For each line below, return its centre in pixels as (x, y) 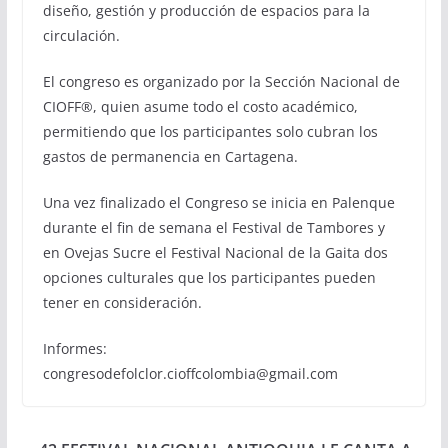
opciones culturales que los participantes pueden (209, 277)
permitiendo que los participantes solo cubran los (210, 131)
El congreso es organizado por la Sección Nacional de (221, 81)
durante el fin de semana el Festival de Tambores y (213, 227)
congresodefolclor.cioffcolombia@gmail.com (190, 373)
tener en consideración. (122, 302)
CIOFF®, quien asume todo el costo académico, (200, 106)
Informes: (74, 348)
